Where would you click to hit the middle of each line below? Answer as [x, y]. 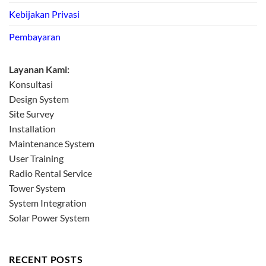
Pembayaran [35, 37]
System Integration [48, 203]
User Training [36, 159]
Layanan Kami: [39, 69]
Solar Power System [49, 218]
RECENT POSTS [46, 259]
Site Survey [31, 114]
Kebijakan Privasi [44, 14]
